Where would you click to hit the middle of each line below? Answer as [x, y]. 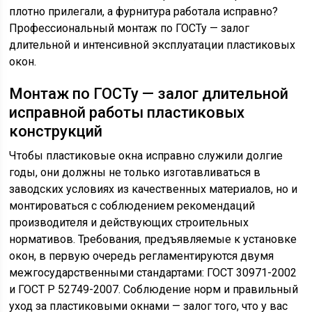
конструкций [56, 131]
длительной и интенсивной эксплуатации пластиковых [153, 45]
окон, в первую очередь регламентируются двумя [142, 256]
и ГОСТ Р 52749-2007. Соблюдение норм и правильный [154, 289]
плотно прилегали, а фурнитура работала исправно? [144, 11]
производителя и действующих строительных [129, 223]
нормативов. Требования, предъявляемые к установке [153, 239]
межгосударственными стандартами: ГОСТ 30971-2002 [153, 273]
